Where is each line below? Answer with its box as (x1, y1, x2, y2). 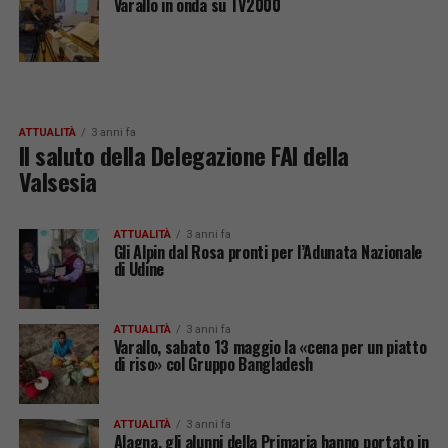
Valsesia (18, 163, 97, 199)
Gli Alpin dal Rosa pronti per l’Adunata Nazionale (113, 240, 422, 264)
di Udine (113, 257, 165, 281)
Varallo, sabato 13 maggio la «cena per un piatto (113, 335, 427, 359)
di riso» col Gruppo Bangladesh (113, 352, 314, 376)
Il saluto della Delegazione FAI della (18, 137, 349, 173)
